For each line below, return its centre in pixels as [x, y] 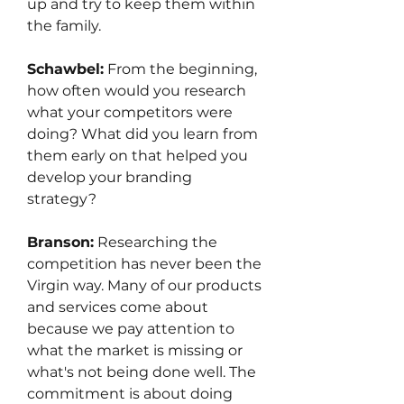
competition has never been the [144, 264]
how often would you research [137, 91]
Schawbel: [65, 69]
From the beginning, [180, 69]
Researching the [156, 242]
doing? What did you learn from [142, 134]
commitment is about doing [130, 394]
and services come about [118, 307]
